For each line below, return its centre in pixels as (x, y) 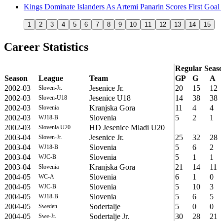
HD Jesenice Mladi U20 (127, 127)
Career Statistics (46, 47)
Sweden (48, 206)
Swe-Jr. (47, 216)
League (51, 78)
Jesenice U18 (110, 98)
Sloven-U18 (53, 97)
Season (16, 78)
